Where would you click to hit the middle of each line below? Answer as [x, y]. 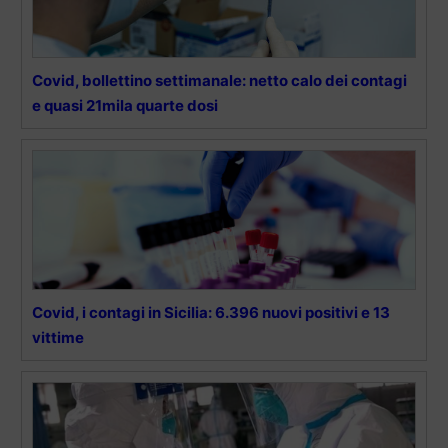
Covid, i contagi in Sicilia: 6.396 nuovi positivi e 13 [211, 313]
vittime [58, 338]
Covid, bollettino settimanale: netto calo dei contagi [219, 81]
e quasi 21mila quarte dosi [125, 106]
